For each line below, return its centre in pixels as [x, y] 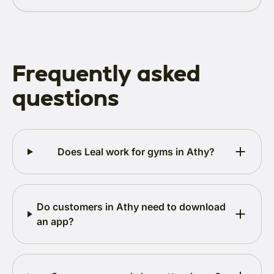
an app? [56, 222]
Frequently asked [106, 73]
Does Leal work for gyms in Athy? [136, 152]
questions [66, 98]
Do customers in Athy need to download [131, 207]
